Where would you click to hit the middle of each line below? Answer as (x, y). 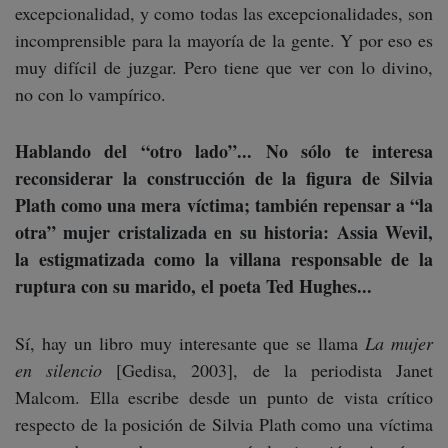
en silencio (59, 370)
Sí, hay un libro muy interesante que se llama (190, 343)
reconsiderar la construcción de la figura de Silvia (224, 178)
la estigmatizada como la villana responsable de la (224, 259)
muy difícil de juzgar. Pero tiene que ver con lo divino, (224, 67)
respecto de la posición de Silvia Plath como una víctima (224, 424)
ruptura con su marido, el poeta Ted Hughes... (193, 286)
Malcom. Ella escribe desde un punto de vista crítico (224, 397)
